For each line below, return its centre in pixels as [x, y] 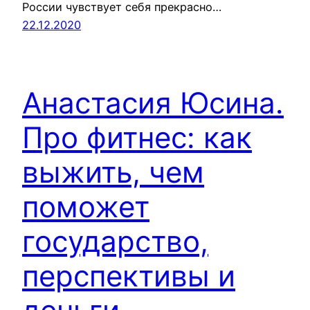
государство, [115, 241]
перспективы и [129, 275]
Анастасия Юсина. [153, 102]
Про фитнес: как [137, 137]
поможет [86, 206]
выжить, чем [113, 172]
